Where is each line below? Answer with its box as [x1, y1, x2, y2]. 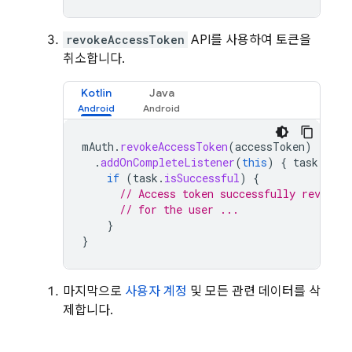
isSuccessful [164, 170, 240, 185]
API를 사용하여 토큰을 [188, 32, 311, 48]
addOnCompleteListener [101, 155, 235, 170]
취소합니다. [63, 51, 125, 67]
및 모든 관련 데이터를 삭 [187, 284, 321, 299]
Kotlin [81, 86, 112, 100]
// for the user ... [119, 202, 239, 217]
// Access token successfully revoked [119, 186, 346, 201]
